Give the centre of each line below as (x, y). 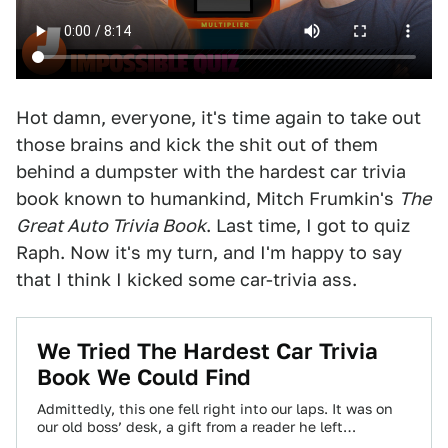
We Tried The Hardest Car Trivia (207, 351)
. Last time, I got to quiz (308, 225)
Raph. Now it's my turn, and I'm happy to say (209, 252)
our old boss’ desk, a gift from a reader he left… (196, 427)
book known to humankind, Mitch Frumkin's (207, 198)
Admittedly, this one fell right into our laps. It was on (215, 409)
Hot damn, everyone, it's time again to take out (218, 117)
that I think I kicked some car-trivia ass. (186, 279)
